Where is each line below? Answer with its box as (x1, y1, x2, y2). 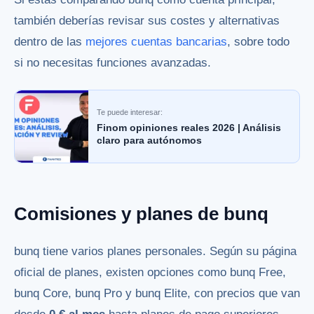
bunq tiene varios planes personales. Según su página (14, 245, 296, 259)
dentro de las (14, 34, 86, 48)
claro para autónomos (97, 135, 202, 146)
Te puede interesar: (97, 108, 163, 117)
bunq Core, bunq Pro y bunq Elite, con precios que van (14, 287, 300, 301)
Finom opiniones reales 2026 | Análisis (97, 122, 281, 134)
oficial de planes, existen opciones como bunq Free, (14, 266, 286, 280)
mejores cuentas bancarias (86, 34, 227, 48)
